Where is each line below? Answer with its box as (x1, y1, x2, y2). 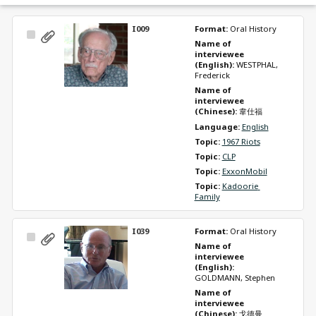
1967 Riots (221, 135, 260, 147)
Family (194, 190, 220, 202)
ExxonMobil (221, 165, 267, 176)
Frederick (194, 69, 230, 80)
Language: (194, 121, 242, 132)
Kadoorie (221, 180, 258, 191)
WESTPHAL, (236, 59, 278, 70)
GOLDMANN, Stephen (194, 272, 275, 283)
